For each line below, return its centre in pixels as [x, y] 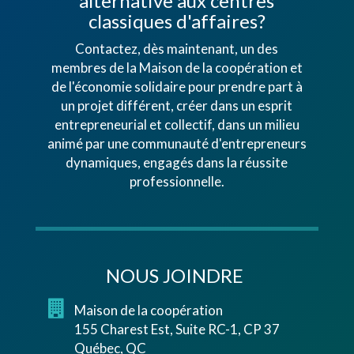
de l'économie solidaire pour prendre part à [177, 87]
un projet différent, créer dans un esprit [177, 106]
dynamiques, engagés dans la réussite [177, 163]
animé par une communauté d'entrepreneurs [177, 144]
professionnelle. [177, 182]
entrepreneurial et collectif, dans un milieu [177, 125]
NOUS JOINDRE [174, 275]
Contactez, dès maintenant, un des [177, 49]
